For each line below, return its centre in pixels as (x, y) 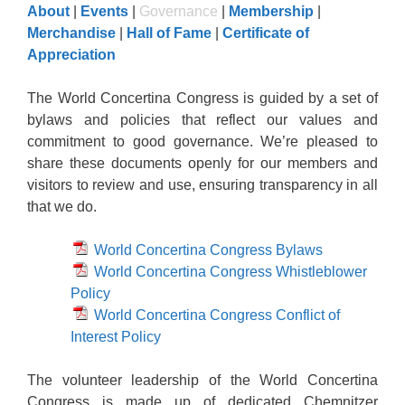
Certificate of (266, 33)
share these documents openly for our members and (202, 163)
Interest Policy (116, 337)
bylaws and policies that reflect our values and (202, 120)
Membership (271, 11)
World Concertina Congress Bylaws (207, 250)
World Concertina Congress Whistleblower (229, 272)
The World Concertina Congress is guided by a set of (202, 98)
